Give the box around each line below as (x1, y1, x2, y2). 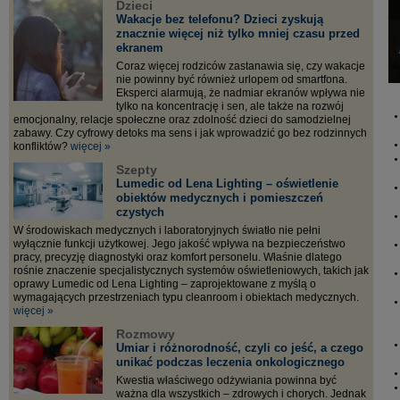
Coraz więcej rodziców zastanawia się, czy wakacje (116, 60, 365, 72)
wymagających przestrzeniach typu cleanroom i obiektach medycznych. (13, 291, 359, 304)
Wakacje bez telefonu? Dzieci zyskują (116, 12, 323, 26)
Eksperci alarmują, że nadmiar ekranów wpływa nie (116, 87, 365, 99)
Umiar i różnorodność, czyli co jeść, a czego (116, 341, 363, 354)
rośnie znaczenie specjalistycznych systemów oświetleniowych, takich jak (13, 264, 369, 277)
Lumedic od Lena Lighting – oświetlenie (116, 177, 338, 190)
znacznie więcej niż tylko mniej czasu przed (116, 27, 360, 40)
